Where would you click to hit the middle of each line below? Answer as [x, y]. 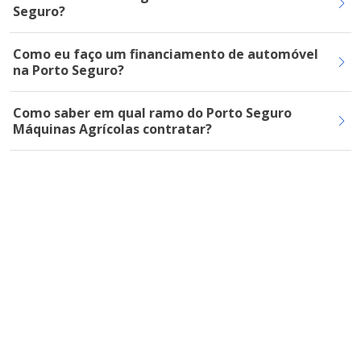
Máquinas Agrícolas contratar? [112, 129]
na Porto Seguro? [68, 70]
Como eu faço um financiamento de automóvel [166, 54]
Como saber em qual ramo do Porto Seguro [152, 113]
